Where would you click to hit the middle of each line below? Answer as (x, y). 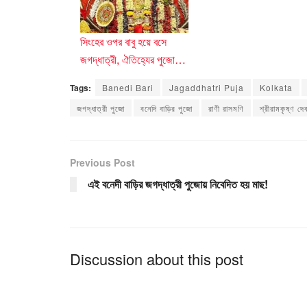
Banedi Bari (128, 88)
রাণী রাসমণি (226, 108)
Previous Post (102, 163)
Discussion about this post (157, 259)
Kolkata (276, 88)
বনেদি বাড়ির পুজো (167, 108)
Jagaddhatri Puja (207, 88)
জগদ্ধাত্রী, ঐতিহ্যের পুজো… (133, 60)
